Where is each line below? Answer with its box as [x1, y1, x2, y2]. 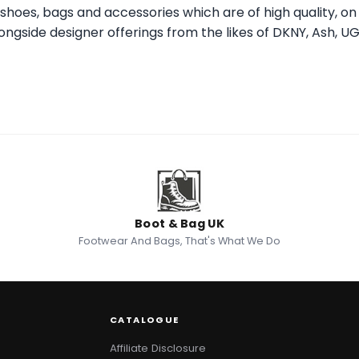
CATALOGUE [110, 313, 179, 327]
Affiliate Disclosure [110, 341, 207, 357]
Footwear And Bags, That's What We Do [79, 234, 280, 248]
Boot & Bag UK [135, 216, 224, 232]
